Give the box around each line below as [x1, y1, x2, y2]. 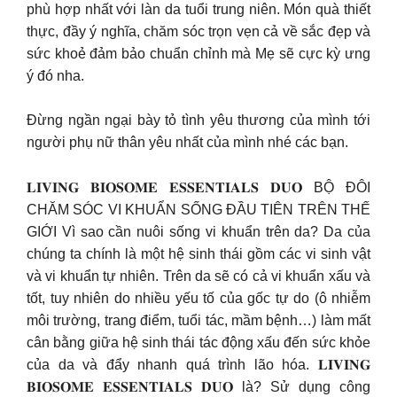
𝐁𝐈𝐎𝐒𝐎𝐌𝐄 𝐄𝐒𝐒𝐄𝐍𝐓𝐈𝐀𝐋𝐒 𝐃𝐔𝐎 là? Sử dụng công [27, 378, 370, 394]
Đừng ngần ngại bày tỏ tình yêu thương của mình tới [27, 113, 370, 128]
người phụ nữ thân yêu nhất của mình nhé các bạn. [27, 135, 348, 150]
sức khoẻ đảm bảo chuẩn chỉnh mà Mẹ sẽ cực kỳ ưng [27, 45, 370, 61]
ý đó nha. [27, 67, 84, 83]
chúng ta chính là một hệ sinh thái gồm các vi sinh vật [27, 245, 370, 261]
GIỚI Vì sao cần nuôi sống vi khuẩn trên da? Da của [27, 223, 370, 239]
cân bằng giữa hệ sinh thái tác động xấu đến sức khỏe [27, 334, 370, 350]
